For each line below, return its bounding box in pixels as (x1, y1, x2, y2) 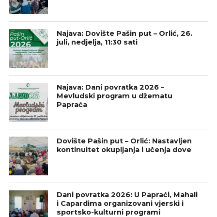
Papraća (57, 100, 88, 109)
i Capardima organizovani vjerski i (57, 199, 184, 208)
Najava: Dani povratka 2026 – (57, 82, 165, 92)
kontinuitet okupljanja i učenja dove (57, 145, 192, 154)
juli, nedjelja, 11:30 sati (57, 37, 138, 46)
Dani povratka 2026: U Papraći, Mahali (57, 190, 198, 199)
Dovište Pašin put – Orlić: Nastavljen (57, 136, 192, 145)
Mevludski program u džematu (57, 91, 173, 100)
